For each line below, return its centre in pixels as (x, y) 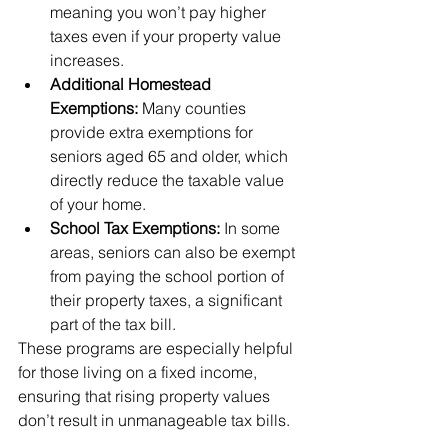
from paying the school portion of (169, 276)
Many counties (194, 108)
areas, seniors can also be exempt (174, 252)
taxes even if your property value (167, 36)
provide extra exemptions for (153, 132)
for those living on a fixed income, (139, 372)
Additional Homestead (132, 84)
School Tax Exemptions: (135, 228)
